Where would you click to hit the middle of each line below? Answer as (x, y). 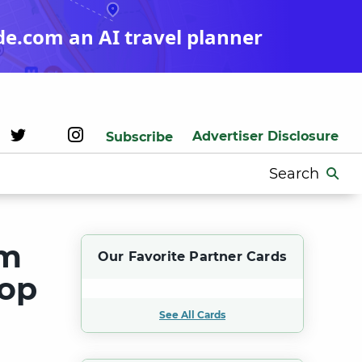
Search (286, 170)
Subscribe (139, 137)
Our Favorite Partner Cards (192, 257)
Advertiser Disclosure (265, 136)
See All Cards (192, 315)
